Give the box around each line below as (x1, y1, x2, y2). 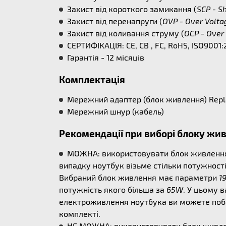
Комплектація (59, 74, 125, 86)
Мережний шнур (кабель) (67, 106, 164, 117)
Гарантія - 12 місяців (67, 52, 144, 63)
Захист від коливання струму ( (67, 28, 184, 38)
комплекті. (59, 209, 100, 219)
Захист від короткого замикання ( (67, 4, 197, 14)
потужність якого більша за (59, 185, 166, 195)
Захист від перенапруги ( (67, 16, 162, 26)
